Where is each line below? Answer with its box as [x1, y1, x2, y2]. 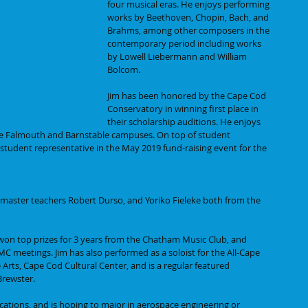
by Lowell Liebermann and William [107, 50, 249, 63]
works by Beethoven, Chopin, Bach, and [107, 11, 271, 23]
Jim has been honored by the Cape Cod [107, 89, 268, 102]
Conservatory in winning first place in [107, 102, 261, 115]
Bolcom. [107, 63, 142, 76]
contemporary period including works [107, 37, 263, 49]
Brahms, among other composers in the [107, 24, 272, 36]
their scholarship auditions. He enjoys [107, 115, 263, 128]
